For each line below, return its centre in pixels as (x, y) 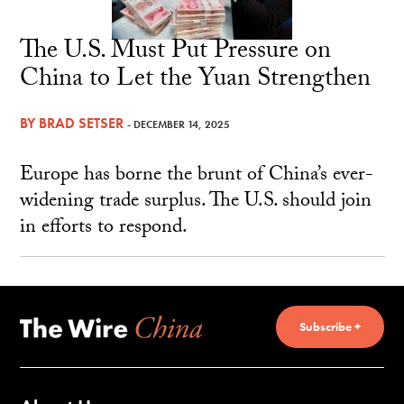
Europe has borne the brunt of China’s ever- (196, 177)
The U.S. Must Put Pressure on (175, 54)
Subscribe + (330, 326)
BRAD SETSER (81, 124)
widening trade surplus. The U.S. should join (195, 203)
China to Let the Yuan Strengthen (195, 82)
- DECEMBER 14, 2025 (178, 125)
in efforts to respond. (103, 229)
